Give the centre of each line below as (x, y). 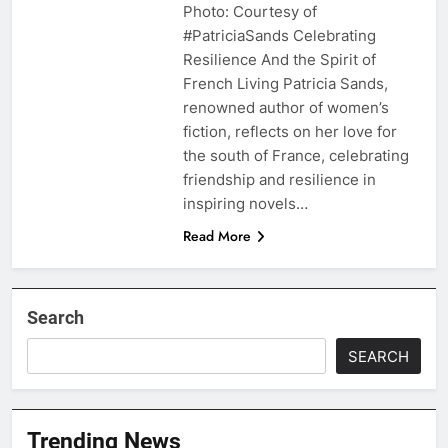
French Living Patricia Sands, (285, 83)
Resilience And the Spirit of (279, 59)
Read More (216, 235)
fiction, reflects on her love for (289, 131)
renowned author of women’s (285, 107)
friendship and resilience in (279, 179)
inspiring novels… (245, 203)
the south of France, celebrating (295, 155)
